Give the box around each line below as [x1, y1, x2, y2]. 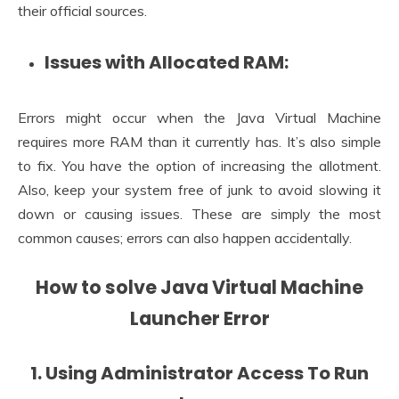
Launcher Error [129, 305, 270, 332]
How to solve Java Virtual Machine [36, 274, 363, 301]
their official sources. [18, 2, 147, 20]
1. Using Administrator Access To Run [30, 360, 369, 386]
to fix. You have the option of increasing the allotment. [18, 157, 381, 175]
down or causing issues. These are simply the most [18, 205, 381, 224]
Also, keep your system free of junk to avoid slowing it [18, 181, 381, 199]
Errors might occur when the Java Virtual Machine [18, 109, 381, 127]
